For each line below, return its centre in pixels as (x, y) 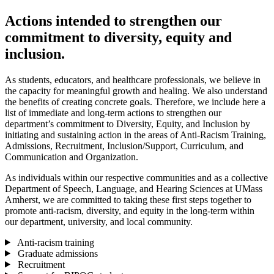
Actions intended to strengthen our (113, 20)
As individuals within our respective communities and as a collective (136, 177)
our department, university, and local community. (99, 221)
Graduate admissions (56, 253)
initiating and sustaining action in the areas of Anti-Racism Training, (135, 135)
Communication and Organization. (72, 157)
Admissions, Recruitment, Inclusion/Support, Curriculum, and (124, 146)
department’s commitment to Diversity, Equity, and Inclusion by (128, 124)
